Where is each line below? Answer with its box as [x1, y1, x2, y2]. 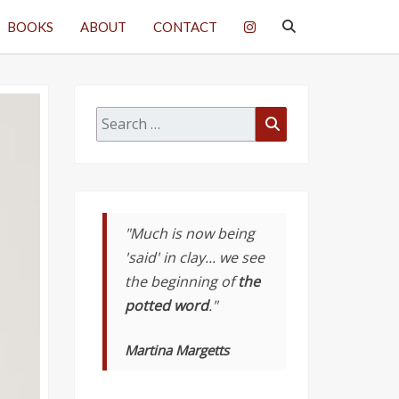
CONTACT [153, 18, 217, 35]
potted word [125, 296, 208, 315]
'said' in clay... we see [125, 248, 265, 267]
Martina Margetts [125, 341, 229, 359]
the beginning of [125, 272, 238, 291]
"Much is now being [125, 224, 255, 243]
